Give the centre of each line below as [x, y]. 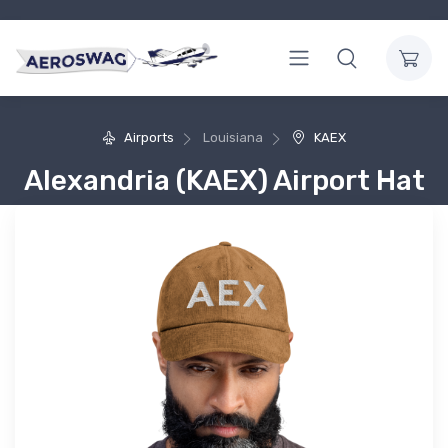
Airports [148, 138]
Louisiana [231, 138]
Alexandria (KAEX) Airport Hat [224, 180]
